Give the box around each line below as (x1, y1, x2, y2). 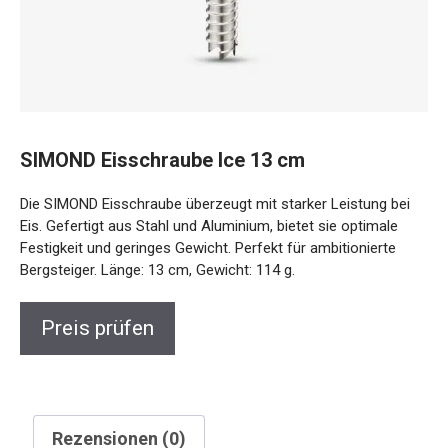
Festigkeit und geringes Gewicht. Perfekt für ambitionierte (20, 238, 396, 257)
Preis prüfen (41, 315, 154, 340)
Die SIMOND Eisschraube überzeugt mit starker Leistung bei (20, 194, 410, 213)
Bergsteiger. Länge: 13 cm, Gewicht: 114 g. (20, 260, 295, 279)
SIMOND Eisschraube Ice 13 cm (20, 147, 305, 172)
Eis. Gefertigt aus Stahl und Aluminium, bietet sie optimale (20, 216, 398, 235)
